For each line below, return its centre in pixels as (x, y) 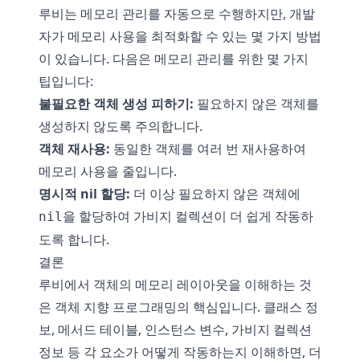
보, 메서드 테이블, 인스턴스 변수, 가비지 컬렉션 (175, 329)
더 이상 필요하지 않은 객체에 (215, 194)
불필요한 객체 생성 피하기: (116, 104)
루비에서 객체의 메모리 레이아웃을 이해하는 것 (175, 284)
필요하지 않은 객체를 (256, 104)
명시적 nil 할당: (84, 194)
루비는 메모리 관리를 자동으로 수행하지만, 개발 (177, 14)
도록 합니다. (74, 239)
